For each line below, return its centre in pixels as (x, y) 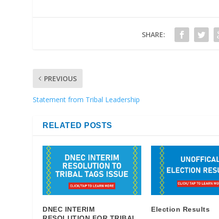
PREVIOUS (61, 79)
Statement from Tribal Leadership (87, 100)
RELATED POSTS (77, 126)
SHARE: (153, 35)
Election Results (181, 209)
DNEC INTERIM (69, 209)
